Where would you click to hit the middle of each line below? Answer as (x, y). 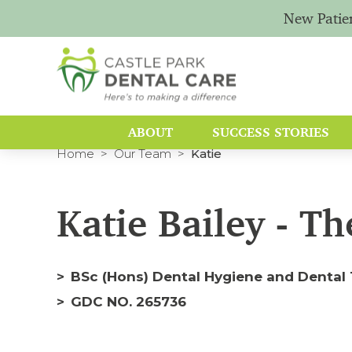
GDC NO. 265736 (128, 302)
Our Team (143, 154)
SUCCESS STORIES (270, 132)
